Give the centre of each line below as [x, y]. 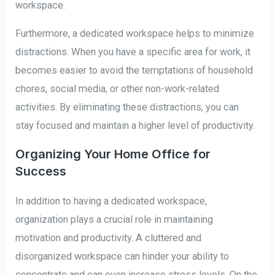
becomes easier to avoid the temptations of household [134, 71]
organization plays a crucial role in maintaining [114, 219]
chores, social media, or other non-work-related [118, 89]
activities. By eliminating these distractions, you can [127, 107]
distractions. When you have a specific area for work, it [133, 52]
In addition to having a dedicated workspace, [111, 201]
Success [41, 171]
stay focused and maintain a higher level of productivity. [135, 126]
